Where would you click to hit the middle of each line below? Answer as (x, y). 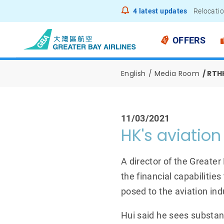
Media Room (177, 73)
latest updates (162, 11)
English (133, 73)
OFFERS (189, 40)
